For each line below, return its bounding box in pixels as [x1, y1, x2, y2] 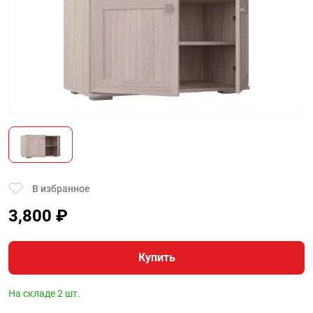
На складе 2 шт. [8, 288, 80, 299]
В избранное [32, 182, 90, 194]
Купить [138, 251, 175, 264]
